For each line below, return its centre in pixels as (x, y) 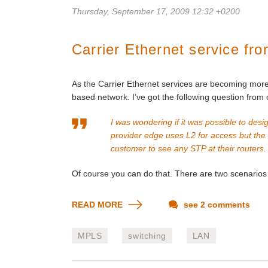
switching (147, 236)
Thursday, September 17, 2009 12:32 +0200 (156, 11)
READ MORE (98, 205)
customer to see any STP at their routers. (188, 148)
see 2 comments (216, 205)
